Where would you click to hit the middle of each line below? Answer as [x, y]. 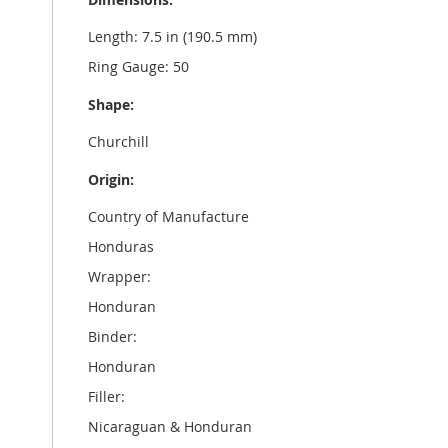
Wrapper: [119, 276]
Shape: [111, 104]
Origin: [111, 179]
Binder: [112, 336]
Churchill [118, 141]
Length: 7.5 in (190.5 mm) [172, 36]
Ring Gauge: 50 [138, 66]
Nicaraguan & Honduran [170, 426]
